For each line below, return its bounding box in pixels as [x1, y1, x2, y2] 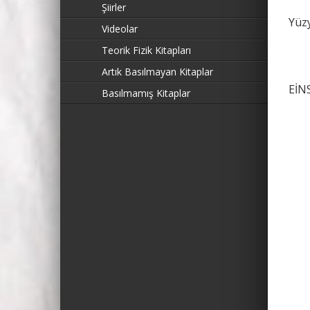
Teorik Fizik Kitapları [102, 44, 191, 57]
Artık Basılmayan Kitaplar [102, 65, 213, 78]
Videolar [102, 22, 138, 35]
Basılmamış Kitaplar [102, 86, 190, 100]
